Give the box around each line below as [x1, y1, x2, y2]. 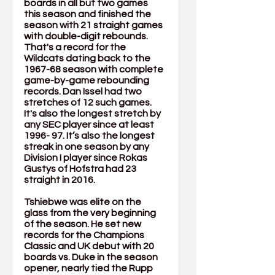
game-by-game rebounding [24, 76, 151, 86]
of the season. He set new [24, 219, 143, 230]
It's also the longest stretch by [24, 109, 163, 119]
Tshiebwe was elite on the [24, 197, 143, 207]
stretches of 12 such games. [24, 98, 153, 108]
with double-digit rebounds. [24, 31, 150, 42]
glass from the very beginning [24, 208, 158, 219]
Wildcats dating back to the [24, 53, 152, 64]
